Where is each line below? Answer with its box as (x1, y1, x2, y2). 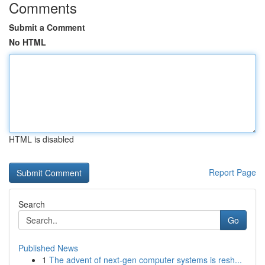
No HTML (9, 36, 46, 48)
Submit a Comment (9, 21, 85, 33)
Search (18, 198, 45, 210)
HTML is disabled (9, 133, 74, 145)
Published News (18, 242, 78, 254)
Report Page (209, 166, 256, 178)
